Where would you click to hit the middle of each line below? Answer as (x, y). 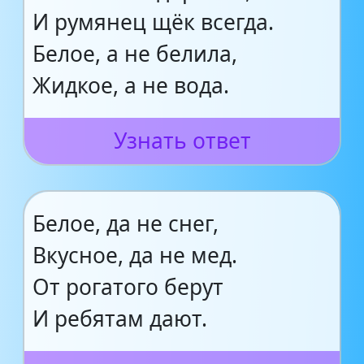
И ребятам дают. (120, 318)
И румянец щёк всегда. (153, 22)
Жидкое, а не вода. (131, 85)
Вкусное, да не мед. (135, 255)
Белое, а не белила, (135, 54)
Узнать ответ (182, 141)
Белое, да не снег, (126, 223)
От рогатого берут (128, 287)
